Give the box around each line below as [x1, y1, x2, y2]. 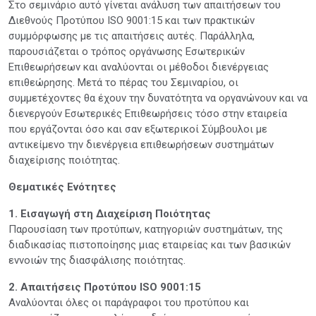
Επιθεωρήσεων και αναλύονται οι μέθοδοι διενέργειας [8, 60, 269, 73]
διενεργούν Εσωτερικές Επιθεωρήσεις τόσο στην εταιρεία [8, 107, 287, 120]
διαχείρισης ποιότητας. [8, 153, 120, 166]
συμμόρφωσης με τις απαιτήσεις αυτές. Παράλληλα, [8, 29, 255, 42]
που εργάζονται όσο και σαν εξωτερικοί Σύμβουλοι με [8, 122, 267, 135]
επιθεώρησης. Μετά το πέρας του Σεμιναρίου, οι [8, 75, 238, 89]
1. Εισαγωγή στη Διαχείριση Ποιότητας [8, 207, 211, 220]
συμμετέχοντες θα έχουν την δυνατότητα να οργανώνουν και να [8, 91, 308, 104]
